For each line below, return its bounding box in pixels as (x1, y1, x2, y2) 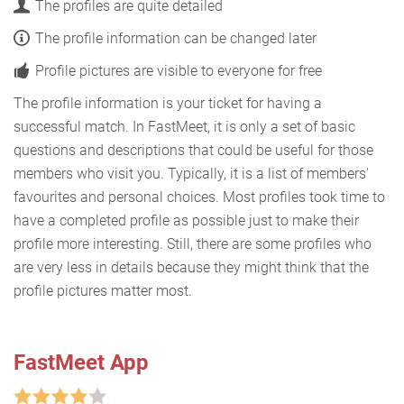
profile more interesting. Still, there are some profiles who (14, 235, 372, 253)
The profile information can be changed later (35, 30, 317, 48)
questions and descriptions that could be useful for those (14, 142, 373, 160)
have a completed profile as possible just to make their (14, 212, 359, 230)
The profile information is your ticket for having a (14, 95, 322, 113)
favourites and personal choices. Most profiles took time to (14, 188, 385, 207)
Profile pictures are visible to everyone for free (35, 62, 322, 80)
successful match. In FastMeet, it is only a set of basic (14, 118, 355, 136)
